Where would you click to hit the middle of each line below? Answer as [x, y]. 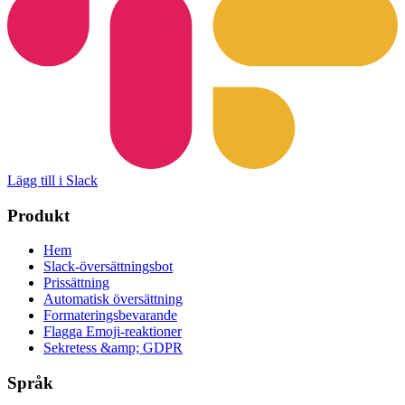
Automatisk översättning [113, 299]
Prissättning [76, 283]
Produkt [38, 215]
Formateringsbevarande [110, 316]
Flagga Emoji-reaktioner [113, 332]
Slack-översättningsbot [108, 267]
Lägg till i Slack [52, 180]
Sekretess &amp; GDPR [113, 348]
